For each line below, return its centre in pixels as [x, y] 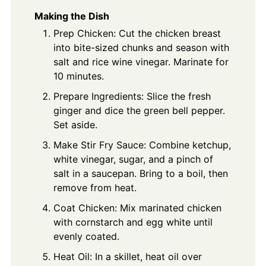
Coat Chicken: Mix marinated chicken [137, 208]
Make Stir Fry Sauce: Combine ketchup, [142, 145]
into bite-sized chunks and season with [141, 47]
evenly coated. [86, 236]
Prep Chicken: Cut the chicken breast [137, 33]
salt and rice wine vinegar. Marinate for [141, 61]
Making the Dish [72, 16]
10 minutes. [78, 76]
